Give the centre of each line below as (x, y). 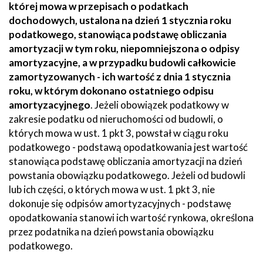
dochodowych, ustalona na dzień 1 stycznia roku (120, 20)
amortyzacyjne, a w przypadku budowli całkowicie (122, 62)
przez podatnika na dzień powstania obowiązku (111, 231)
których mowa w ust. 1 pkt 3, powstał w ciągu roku (119, 133)
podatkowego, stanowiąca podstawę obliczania (118, 34)
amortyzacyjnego (50, 104)
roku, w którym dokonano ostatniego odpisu (111, 90)
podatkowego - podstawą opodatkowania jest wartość (128, 147)
